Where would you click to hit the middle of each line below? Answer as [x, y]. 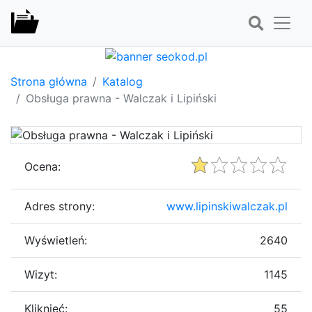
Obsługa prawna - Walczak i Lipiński [121, 98]
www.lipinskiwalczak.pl [227, 206]
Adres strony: [60, 206]
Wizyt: [41, 274]
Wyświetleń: [56, 240]
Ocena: [42, 166]
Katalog [123, 81]
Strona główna [49, 81]
